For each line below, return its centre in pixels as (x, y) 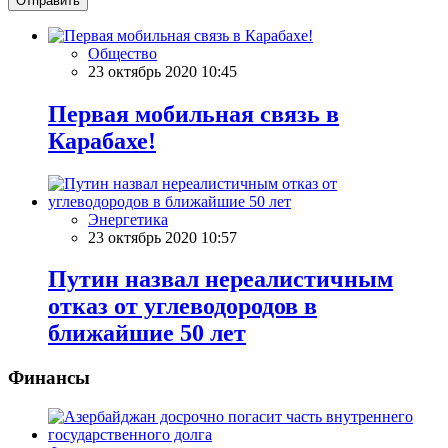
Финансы (49, 378)
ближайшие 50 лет (147, 333)
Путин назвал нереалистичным (220, 279)
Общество (122, 53)
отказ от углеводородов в (182, 306)
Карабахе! (102, 140)
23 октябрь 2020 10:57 (162, 237)
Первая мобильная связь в (193, 113)
